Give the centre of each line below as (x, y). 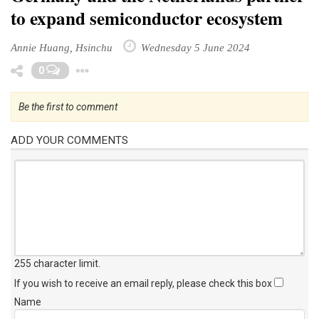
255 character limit (56, 263)
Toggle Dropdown (170, 67)
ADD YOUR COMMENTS (69, 140)
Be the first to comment (68, 106)
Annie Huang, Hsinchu (62, 47)
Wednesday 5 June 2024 (194, 47)
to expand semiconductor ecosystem (147, 18)
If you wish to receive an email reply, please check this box (144, 283)
